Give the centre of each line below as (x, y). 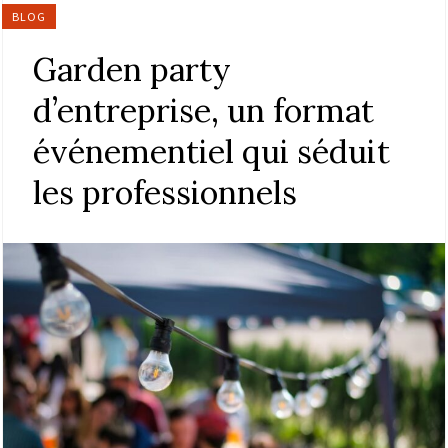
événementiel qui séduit (211, 152)
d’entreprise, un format (203, 111)
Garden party (132, 70)
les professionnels (165, 193)
